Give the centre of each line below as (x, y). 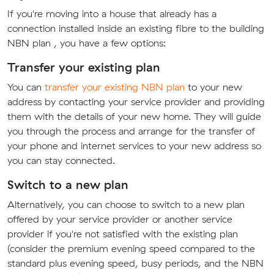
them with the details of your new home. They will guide (134, 116)
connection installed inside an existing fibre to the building (136, 28)
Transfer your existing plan (84, 67)
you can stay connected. (61, 160)
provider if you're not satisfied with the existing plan (123, 234)
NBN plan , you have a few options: (87, 43)
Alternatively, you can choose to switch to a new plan (126, 204)
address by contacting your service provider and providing (136, 102)
